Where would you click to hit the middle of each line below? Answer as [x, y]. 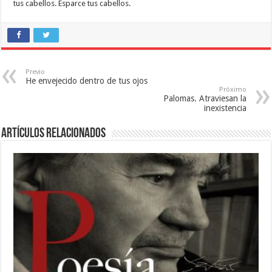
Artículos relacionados [54, 134]
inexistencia [225, 108]
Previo [36, 72]
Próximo [233, 89]
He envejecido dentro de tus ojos [87, 80]
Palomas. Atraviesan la [205, 98]
